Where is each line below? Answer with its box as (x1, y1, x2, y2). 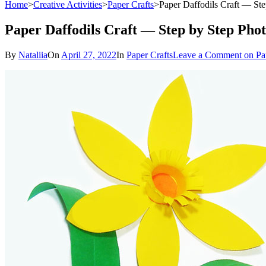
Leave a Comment (173, 50, 242, 61)
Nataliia (18, 50, 47, 61)
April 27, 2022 (61, 50, 116, 61)
